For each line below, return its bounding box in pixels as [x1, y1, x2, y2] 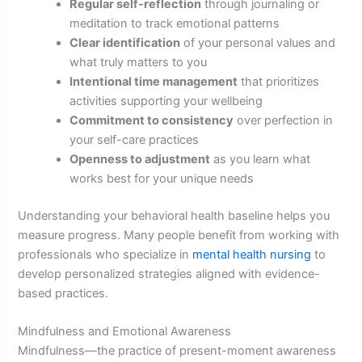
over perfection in [234, 112, 334, 128]
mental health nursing [192, 246, 312, 262]
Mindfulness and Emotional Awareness [18, 324, 232, 339]
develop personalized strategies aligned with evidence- [18, 266, 321, 281]
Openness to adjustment [69, 151, 211, 166]
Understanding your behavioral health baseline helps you [18, 208, 330, 223]
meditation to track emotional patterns [69, 15, 280, 31]
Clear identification [69, 35, 181, 50]
